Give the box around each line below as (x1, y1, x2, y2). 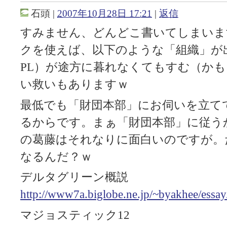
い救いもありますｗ (20, 78, 129, 91)
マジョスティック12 (20, 208, 130, 221)
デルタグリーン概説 (20, 171, 128, 184)
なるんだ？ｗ (20, 150, 92, 163)
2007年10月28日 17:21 (57, 8, 152, 19)
